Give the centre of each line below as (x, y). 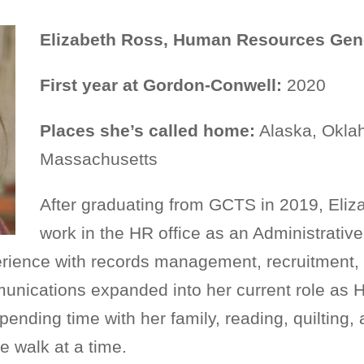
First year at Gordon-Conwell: (161, 85)
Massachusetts (99, 159)
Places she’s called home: (147, 130)
